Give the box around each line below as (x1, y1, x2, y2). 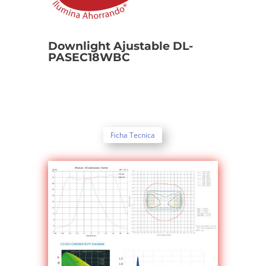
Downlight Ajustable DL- (47, 39, 193, 53)
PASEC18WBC (47, 50, 130, 64)
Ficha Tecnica (110, 129, 156, 140)
